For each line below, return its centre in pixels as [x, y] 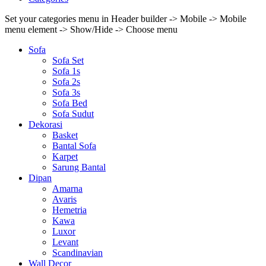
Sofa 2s [66, 82]
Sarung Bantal [79, 167]
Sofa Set [68, 60]
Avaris [64, 199]
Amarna [67, 189]
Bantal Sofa [74, 146]
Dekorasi [45, 124]
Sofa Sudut [73, 114]
